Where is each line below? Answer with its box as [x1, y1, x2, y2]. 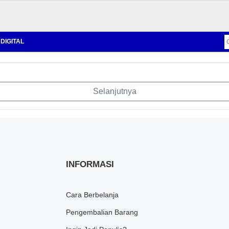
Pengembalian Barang [66, 208, 138, 216]
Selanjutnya [93, 87, 136, 96]
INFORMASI [66, 159, 114, 169]
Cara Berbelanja [66, 191, 119, 199]
